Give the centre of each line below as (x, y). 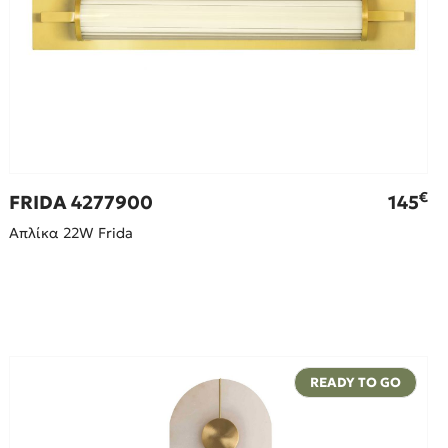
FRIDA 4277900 (81, 203)
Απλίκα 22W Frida (71, 233)
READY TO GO (355, 383)
